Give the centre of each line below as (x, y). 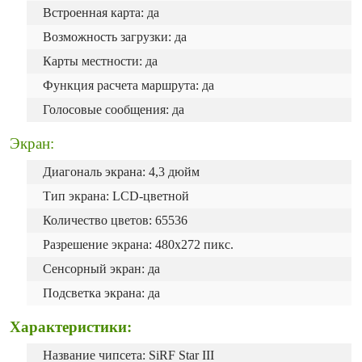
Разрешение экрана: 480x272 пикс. (138, 244)
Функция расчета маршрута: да (128, 85)
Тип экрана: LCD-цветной (116, 196)
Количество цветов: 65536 (115, 220)
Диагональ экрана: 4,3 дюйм (121, 172)
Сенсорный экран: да (101, 269)
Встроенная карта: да (101, 13)
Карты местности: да (100, 61)
